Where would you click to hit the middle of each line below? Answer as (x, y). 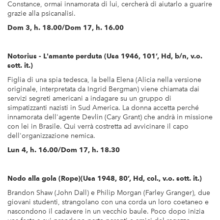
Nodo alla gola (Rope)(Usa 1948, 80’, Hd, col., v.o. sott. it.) (105, 179)
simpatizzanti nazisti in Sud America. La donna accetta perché (103, 108)
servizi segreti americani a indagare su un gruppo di (89, 99)
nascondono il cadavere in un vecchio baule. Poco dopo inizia (106, 212)
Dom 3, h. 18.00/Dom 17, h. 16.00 (66, 28)
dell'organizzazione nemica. (51, 136)
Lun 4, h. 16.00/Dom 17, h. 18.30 (64, 150)
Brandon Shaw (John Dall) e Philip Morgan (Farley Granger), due (109, 193)
